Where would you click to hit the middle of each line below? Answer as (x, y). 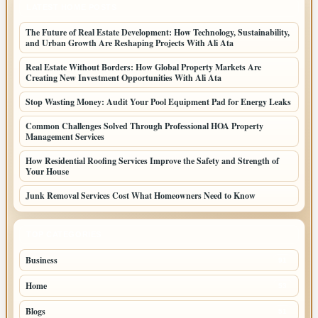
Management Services (65, 136)
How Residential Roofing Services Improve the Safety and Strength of (152, 160)
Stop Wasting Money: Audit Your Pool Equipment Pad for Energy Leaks (158, 102)
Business (42, 260)
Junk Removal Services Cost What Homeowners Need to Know (141, 195)
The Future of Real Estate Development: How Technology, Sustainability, (158, 32)
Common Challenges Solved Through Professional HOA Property (144, 126)
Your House (47, 171)
